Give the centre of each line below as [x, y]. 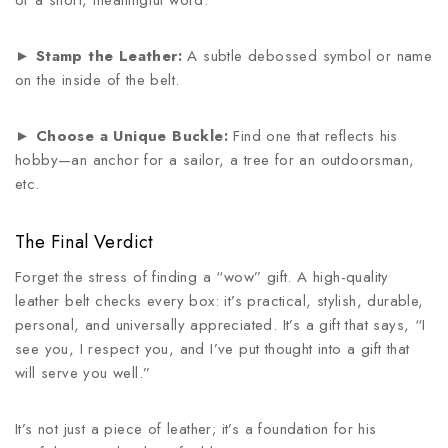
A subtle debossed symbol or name [307, 56]
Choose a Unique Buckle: [132, 136]
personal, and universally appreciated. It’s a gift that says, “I [220, 325]
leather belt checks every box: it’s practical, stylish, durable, [219, 301]
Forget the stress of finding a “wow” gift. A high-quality [202, 277]
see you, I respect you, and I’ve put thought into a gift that [212, 349]
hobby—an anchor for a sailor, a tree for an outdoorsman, [215, 160]
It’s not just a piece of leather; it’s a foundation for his [196, 429]
